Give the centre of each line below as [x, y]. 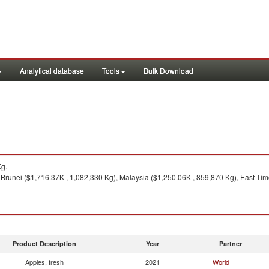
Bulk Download [168, 71]
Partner [231, 243]
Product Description [44, 243]
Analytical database [52, 71]
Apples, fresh [44, 262]
